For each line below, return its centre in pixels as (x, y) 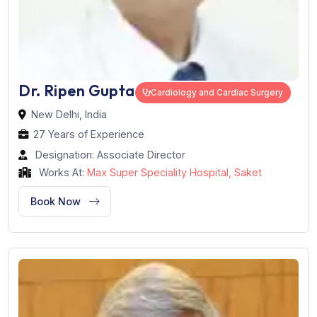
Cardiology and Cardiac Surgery (241, 244)
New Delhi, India (77, 267)
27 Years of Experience (99, 290)
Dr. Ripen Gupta (85, 241)
